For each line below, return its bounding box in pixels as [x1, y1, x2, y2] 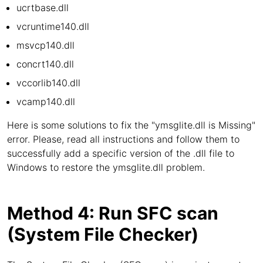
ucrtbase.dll [16, 2, 69, 14]
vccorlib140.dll [16, 77, 80, 89]
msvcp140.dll [16, 39, 75, 51]
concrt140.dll [16, 58, 74, 70]
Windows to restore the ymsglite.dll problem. [7, 161, 205, 173]
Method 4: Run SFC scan [7, 203, 218, 224]
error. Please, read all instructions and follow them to [7, 133, 240, 145]
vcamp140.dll [16, 96, 75, 107]
